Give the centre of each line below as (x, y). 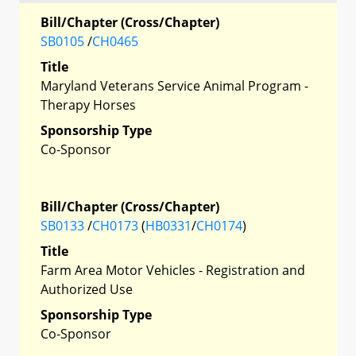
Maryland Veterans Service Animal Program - (174, 85)
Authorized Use (87, 289)
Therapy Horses (88, 104)
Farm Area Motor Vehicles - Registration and (173, 270)
